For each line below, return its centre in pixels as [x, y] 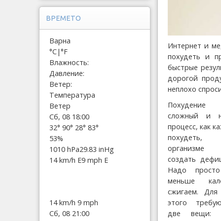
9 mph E [95, 160]
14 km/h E [65, 160]
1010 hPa [64, 149]
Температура [72, 95]
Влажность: [69, 62]
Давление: [67, 73]
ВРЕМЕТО [63, 18]
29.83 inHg [97, 149]
